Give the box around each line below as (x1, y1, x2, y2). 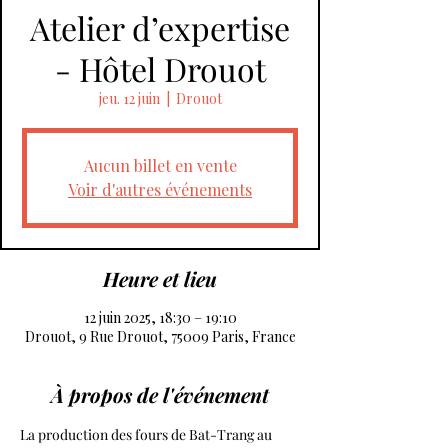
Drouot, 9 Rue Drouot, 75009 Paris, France (24, 327, 296, 346)
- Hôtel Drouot (54, 47, 266, 90)
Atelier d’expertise (30, 6, 290, 49)
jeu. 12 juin (98, 89, 160, 108)
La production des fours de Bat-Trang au (20, 425, 275, 444)
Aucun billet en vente (83, 155, 237, 176)
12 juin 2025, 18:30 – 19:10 (83, 308, 237, 327)
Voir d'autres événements (68, 179, 252, 200)
